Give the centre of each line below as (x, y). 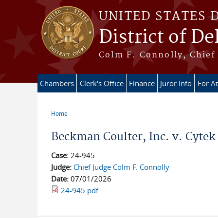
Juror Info (176, 83)
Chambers (57, 83)
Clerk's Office (101, 83)
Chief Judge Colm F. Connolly (121, 167)
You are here (77, 121)
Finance (142, 83)
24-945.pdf (79, 190)
